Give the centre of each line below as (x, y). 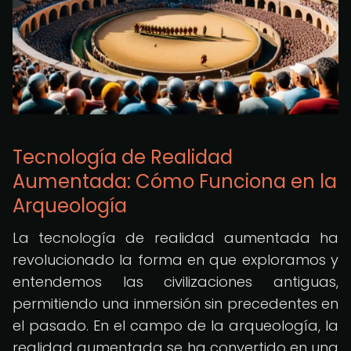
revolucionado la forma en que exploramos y (175, 260)
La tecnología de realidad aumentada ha (175, 238)
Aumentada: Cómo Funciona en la (175, 181)
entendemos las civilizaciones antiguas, (175, 282)
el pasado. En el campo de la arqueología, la (175, 326)
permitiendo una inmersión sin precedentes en (175, 304)
